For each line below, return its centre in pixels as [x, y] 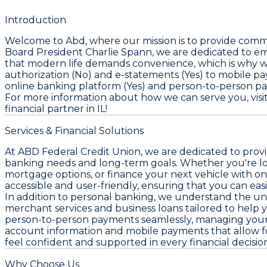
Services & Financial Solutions [74, 131]
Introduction [35, 20]
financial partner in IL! [56, 108]
